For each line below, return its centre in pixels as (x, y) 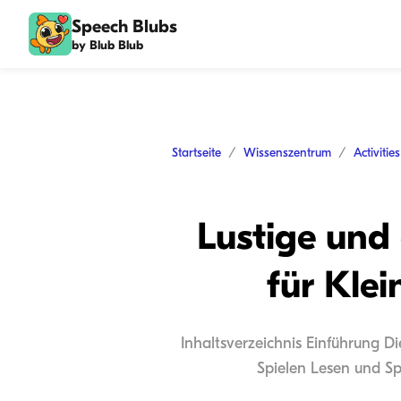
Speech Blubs (124, 26)
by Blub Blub (107, 45)
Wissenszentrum (287, 153)
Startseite (196, 153)
